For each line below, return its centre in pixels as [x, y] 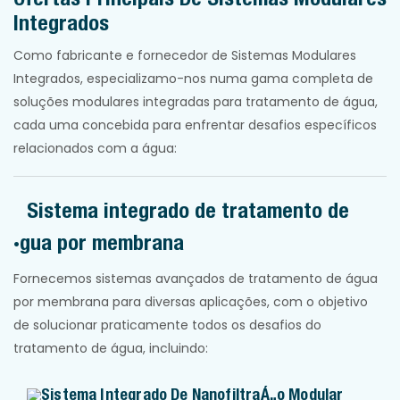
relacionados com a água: [95, 149]
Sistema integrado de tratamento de [188, 210]
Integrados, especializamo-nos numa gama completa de [193, 79]
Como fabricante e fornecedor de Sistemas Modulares [185, 56]
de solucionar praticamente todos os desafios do [167, 325]
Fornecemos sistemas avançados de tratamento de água [196, 279]
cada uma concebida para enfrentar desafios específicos [195, 125]
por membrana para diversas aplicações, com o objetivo [191, 302]
